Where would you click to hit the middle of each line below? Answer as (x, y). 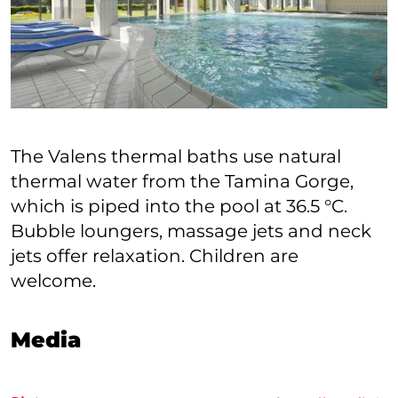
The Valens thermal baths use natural (176, 156)
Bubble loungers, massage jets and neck (191, 231)
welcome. (53, 280)
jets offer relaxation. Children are (155, 255)
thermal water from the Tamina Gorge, (182, 181)
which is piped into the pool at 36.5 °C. (179, 206)
